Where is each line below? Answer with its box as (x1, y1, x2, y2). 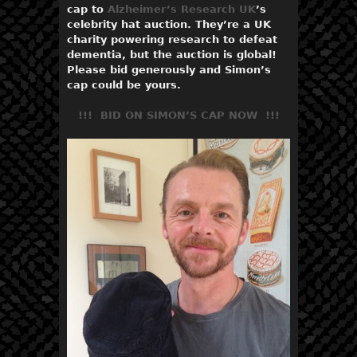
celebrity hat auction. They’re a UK (67, 18, 271, 30)
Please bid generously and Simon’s (67, 63, 271, 76)
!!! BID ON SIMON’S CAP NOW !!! (77, 109, 280, 122)
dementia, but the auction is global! (67, 48, 277, 61)
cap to (67, 2, 108, 15)
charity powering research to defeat (67, 33, 277, 45)
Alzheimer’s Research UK (108, 2, 256, 15)
